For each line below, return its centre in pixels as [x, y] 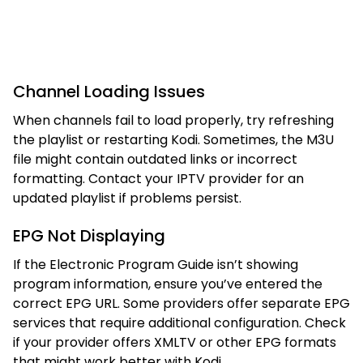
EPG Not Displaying [89, 235]
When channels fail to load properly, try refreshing [173, 120]
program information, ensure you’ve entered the [168, 284]
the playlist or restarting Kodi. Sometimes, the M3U [173, 139]
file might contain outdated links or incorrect [155, 159]
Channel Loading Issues [109, 91]
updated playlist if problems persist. [127, 198]
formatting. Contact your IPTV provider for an [158, 178]
